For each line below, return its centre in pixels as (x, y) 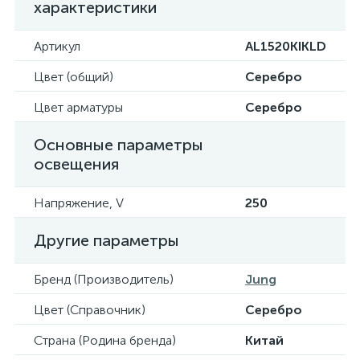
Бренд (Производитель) (104, 279)
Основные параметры (119, 145)
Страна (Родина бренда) (105, 340)
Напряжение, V (79, 203)
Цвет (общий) (74, 77)
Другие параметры (106, 240)
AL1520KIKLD (286, 46)
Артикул (57, 46)
